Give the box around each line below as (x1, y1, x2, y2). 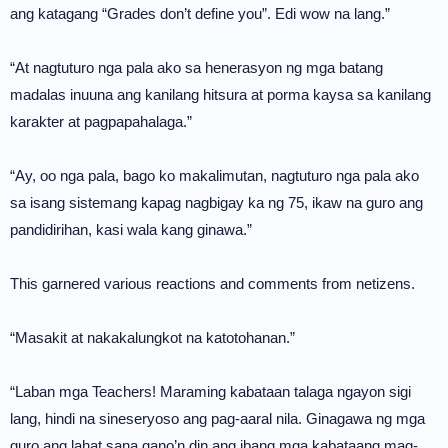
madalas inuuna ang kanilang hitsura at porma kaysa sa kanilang (10, 86, 431, 103)
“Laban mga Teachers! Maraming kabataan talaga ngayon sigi (10, 383, 411, 400)
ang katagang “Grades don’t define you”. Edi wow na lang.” (10, 5, 390, 22)
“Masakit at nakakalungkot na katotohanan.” (10, 329, 295, 346)
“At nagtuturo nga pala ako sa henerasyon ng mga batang (10, 59, 383, 76)
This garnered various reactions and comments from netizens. (10, 275, 415, 292)
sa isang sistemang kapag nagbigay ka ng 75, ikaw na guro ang (10, 194, 423, 211)
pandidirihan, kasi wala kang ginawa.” (10, 221, 252, 238)
